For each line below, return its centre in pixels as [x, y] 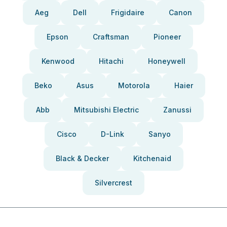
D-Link [112, 134]
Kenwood [58, 61]
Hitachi [111, 61]
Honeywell [167, 61]
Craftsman [111, 37]
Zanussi [177, 110]
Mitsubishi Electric [106, 110]
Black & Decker [82, 158]
